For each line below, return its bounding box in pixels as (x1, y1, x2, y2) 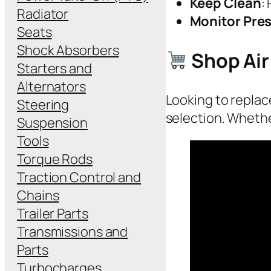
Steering (17, 95, 70, 114)
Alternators (17, 77, 86, 96)
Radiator (17, 4, 69, 23)
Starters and (17, 59, 92, 77)
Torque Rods (17, 149, 93, 168)
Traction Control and (17, 168, 141, 186)
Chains (17, 186, 59, 204)
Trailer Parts (17, 204, 88, 223)
